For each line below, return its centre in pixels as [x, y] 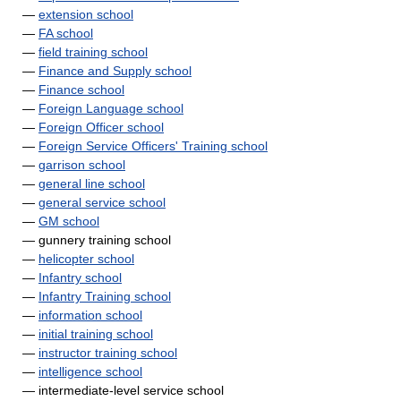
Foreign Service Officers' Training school [153, 146]
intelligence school [90, 371]
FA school [66, 33]
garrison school [82, 165]
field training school [93, 52]
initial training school [96, 334]
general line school [92, 183]
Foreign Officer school [101, 127]
